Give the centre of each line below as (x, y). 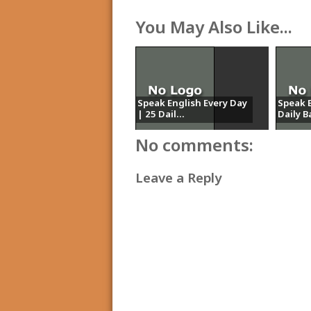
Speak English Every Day (192, 104)
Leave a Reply (178, 179)
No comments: (194, 147)
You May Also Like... (213, 29)
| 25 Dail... (161, 115)
